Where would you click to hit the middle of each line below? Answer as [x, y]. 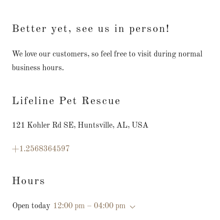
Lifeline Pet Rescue [66, 101]
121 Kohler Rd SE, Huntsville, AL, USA [80, 125]
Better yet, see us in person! [91, 29]
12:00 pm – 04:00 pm [89, 206]
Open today [31, 206]
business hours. [38, 68]
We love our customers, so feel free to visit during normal [107, 54]
